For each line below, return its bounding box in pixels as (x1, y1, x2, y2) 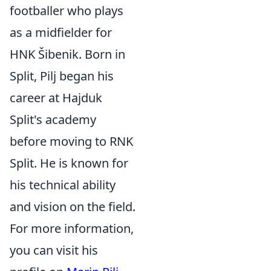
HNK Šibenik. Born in (10, 46, 125, 62)
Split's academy (10, 111, 96, 128)
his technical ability (10, 177, 116, 193)
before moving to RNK (10, 133, 133, 149)
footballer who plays (10, 2, 123, 19)
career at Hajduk (10, 90, 102, 106)
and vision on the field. (10, 198, 135, 215)
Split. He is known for (10, 155, 128, 171)
